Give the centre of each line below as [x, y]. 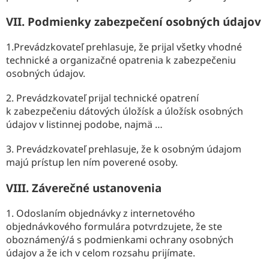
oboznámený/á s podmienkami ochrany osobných [120, 239]
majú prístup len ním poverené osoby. [92, 162]
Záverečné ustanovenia [97, 187]
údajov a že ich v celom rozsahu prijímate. [101, 252]
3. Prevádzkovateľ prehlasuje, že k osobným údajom [124, 149]
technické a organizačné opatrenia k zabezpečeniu [121, 60]
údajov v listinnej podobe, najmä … [84, 124]
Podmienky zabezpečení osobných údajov [144, 21]
